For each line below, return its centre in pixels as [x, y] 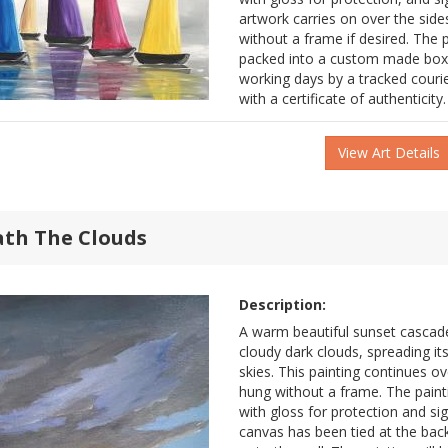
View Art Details [389, 153]
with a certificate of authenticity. [342, 99]
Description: [282, 305]
